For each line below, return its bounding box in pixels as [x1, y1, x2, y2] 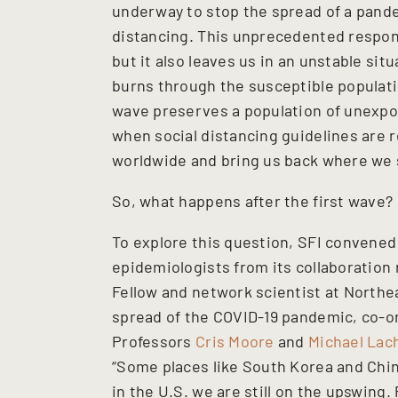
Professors [112, 330, 195, 351]
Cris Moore [195, 330, 275, 351]
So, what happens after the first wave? [112, 190, 394, 211]
